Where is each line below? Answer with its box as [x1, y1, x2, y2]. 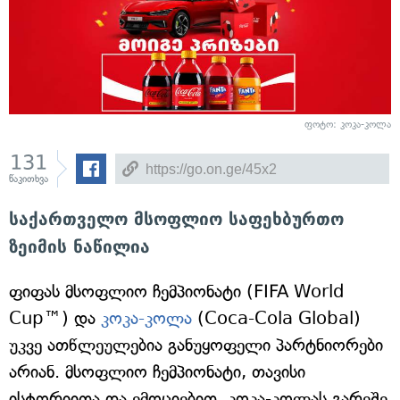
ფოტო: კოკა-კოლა [304, 119, 391, 130]
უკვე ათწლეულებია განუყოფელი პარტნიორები [9, 335, 383, 355]
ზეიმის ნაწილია [9, 237, 150, 256]
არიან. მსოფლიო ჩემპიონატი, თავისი [9, 362, 305, 382]
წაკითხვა [9, 173, 48, 185]
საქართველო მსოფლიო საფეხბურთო [9, 209, 344, 229]
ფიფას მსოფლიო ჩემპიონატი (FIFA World [9, 281, 345, 302]
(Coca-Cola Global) [192, 308, 361, 329]
